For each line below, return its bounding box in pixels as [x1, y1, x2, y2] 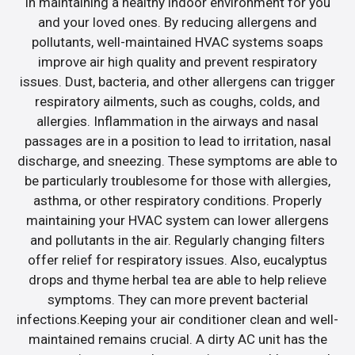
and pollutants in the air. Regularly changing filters [30, 232, 325, 249]
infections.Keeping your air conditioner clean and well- [17, 311, 338, 328]
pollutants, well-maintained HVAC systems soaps [32, 34, 323, 51]
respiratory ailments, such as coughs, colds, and [35, 94, 320, 110]
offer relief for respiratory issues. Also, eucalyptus [28, 252, 327, 269]
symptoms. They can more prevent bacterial [47, 292, 308, 308]
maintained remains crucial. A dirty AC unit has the [28, 331, 327, 348]
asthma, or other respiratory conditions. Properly [33, 193, 322, 209]
